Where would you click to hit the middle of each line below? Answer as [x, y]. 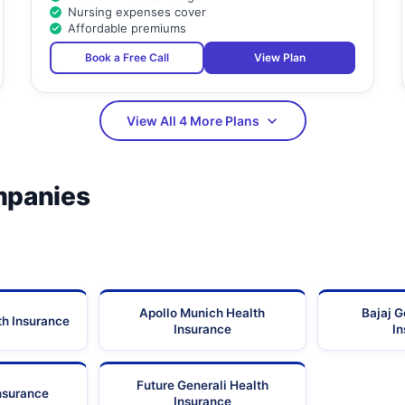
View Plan [279, 58]
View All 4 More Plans [193, 121]
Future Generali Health [202, 386]
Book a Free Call [127, 58]
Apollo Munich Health [202, 313]
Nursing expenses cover [137, 12]
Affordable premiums [127, 28]
